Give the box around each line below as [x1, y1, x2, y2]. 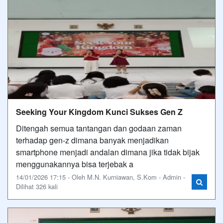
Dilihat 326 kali [16, 182, 58, 191]
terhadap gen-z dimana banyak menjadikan [16, 134, 169, 146]
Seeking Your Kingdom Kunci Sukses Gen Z [16, 106, 183, 117]
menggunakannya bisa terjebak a [16, 158, 133, 170]
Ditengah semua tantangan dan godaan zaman [16, 122, 182, 134]
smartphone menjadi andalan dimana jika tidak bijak [16, 146, 200, 158]
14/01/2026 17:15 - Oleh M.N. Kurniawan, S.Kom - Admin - [16, 172, 185, 182]
